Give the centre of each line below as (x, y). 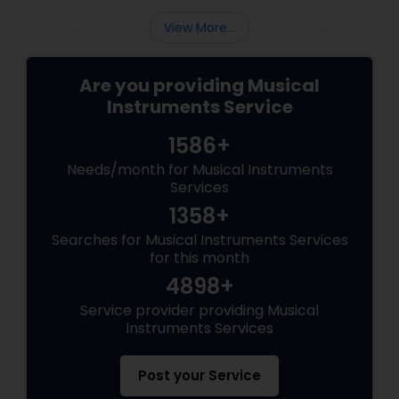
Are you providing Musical (199, 85)
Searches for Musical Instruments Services (199, 240)
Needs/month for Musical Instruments (199, 170)
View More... (199, 28)
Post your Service (199, 375)
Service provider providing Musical (199, 310)
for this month (199, 258)
